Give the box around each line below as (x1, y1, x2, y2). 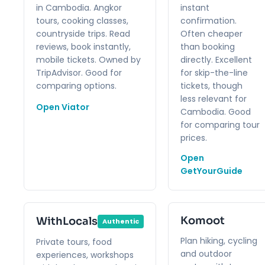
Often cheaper (180, 27, 243, 40)
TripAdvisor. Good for (36, 66, 122, 79)
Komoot (180, 214, 225, 227)
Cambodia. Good (180, 105, 251, 118)
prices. (180, 131, 207, 144)
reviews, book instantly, (36, 40, 131, 53)
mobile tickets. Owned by (36, 53, 141, 66)
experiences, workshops (36, 248, 134, 261)
